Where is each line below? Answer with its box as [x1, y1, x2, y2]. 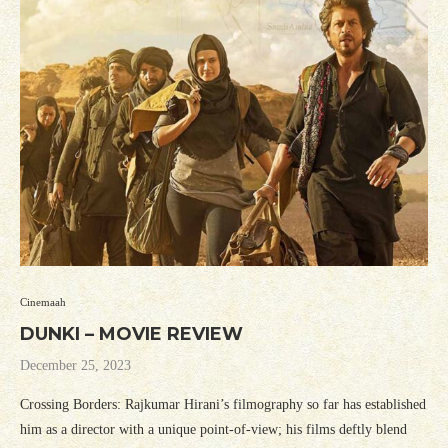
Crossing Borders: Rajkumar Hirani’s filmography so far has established [20, 397, 426, 413]
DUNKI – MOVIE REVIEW [20, 323, 243, 346]
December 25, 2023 [20, 358, 131, 374]
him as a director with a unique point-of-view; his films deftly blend [20, 422, 407, 438]
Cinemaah [20, 296, 66, 309]
